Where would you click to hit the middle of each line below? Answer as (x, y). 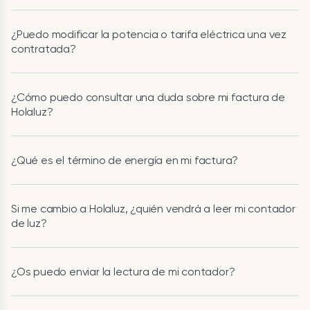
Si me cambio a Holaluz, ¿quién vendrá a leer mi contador (153, 208)
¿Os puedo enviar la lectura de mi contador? (123, 271)
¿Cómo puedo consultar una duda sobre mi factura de (148, 97)
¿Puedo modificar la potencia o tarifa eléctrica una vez (149, 34)
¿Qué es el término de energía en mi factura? (125, 160)
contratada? (44, 48)
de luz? (29, 223)
